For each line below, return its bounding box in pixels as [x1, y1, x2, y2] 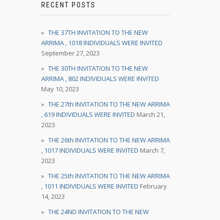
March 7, [139, 146, 165, 155]
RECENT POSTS [41, 1, 96, 9]
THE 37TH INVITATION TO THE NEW [48, 28, 148, 37]
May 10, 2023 [41, 84, 79, 93]
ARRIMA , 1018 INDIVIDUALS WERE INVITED [41, 38, 163, 47]
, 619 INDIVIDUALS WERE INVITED [41, 110, 135, 119]
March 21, [136, 110, 165, 119]
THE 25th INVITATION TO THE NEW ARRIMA [48, 171, 170, 180]
